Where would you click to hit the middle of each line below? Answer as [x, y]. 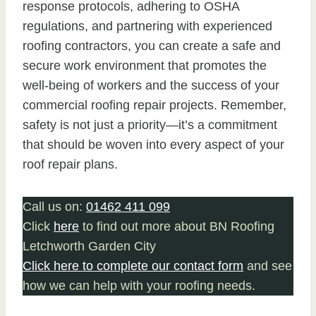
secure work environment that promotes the [145, 66]
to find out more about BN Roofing [177, 227]
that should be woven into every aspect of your [153, 145]
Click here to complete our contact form [133, 266]
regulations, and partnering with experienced [147, 26]
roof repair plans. [70, 165]
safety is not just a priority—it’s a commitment [150, 125]
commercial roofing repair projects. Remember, [154, 105]
